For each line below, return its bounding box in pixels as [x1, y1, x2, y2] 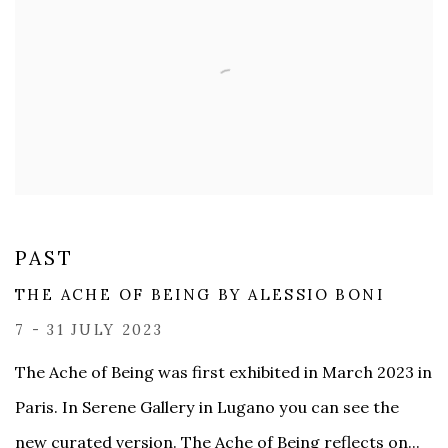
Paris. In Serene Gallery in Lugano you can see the [15, 397, 399, 418]
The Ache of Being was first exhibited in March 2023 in [15, 362, 432, 383]
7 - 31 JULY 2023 [15, 321, 163, 340]
